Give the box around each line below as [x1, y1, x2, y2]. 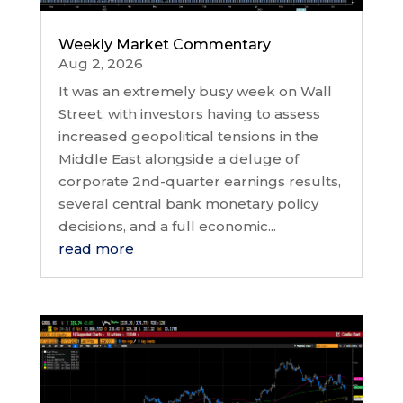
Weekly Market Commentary [58, 35, 271, 53]
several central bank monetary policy [58, 194, 318, 212]
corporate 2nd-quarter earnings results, [58, 172, 341, 190]
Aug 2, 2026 [58, 54, 143, 72]
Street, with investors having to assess [58, 104, 320, 122]
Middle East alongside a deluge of [58, 149, 299, 167]
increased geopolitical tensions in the [58, 127, 318, 145]
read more [58, 239, 134, 257]
